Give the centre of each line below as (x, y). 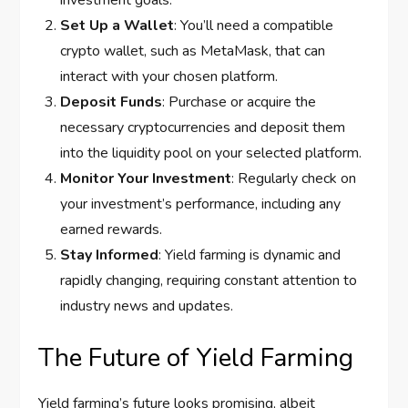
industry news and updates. (147, 306)
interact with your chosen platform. (169, 77)
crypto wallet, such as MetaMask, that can (193, 51)
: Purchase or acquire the (240, 102)
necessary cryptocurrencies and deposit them (203, 128)
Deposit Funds (112, 102)
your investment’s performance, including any (201, 204)
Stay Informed (110, 255)
